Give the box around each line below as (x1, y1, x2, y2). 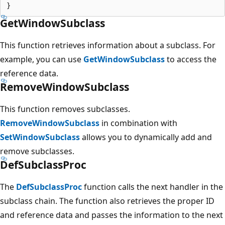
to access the (165, 53, 216, 65)
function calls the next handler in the (82, 181, 223, 192)
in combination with (99, 117, 177, 129)
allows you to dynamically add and (80, 131, 212, 143)
